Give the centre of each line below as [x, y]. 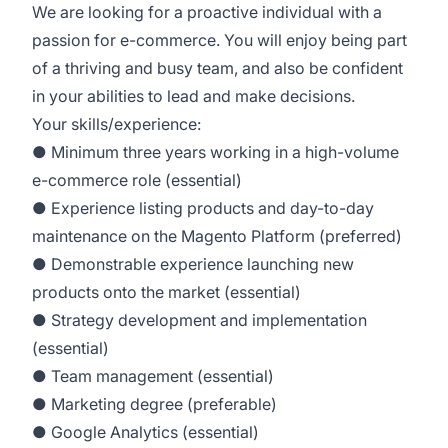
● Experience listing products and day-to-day [203, 208]
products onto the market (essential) [166, 292]
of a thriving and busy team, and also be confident [217, 68]
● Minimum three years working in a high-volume [215, 152]
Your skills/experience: [116, 124]
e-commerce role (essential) [137, 180]
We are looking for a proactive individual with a [207, 12]
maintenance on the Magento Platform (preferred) [217, 236]
